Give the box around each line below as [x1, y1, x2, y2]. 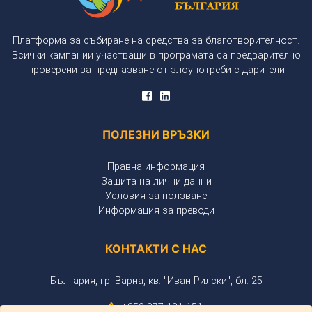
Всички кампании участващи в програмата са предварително [11, 49, 301, 61]
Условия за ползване [105, 189, 207, 202]
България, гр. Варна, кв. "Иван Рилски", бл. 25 [49, 274, 263, 287]
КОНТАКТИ [105, 241, 171, 256]
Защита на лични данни [100, 175, 212, 187]
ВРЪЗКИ [162, 127, 210, 141]
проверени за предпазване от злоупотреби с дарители [27, 63, 285, 76]
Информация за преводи [97, 204, 214, 217]
